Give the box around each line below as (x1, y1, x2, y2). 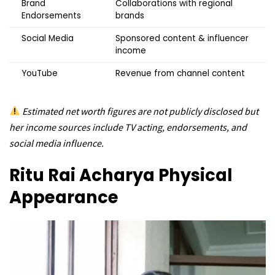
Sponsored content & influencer (115, 32, 249, 44)
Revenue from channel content (115, 67, 245, 79)
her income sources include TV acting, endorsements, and (9, 120, 247, 133)
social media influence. (9, 136, 104, 149)
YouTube (21, 67, 58, 79)
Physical (158, 163, 232, 188)
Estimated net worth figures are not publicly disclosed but (22, 104, 259, 117)
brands (115, 9, 144, 21)
